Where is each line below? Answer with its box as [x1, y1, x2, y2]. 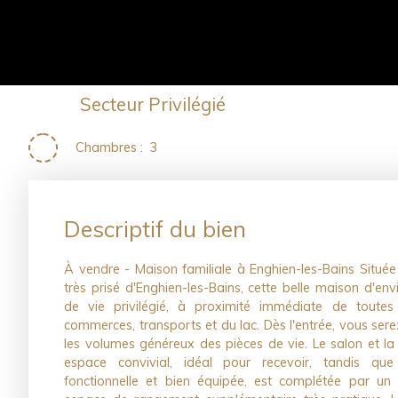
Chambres [76, 139, 138, 155]
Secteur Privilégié [80, 92, 226, 115]
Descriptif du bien [64, 214, 246, 243]
